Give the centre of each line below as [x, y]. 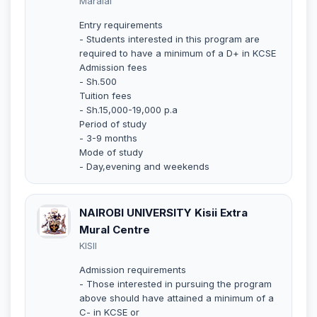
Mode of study [111, 152]
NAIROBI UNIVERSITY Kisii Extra [163, 212]
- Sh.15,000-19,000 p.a [128, 109]
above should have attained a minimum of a [177, 298]
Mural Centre [115, 229]
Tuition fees [105, 95]
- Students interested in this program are [169, 39]
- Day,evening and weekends [144, 166]
